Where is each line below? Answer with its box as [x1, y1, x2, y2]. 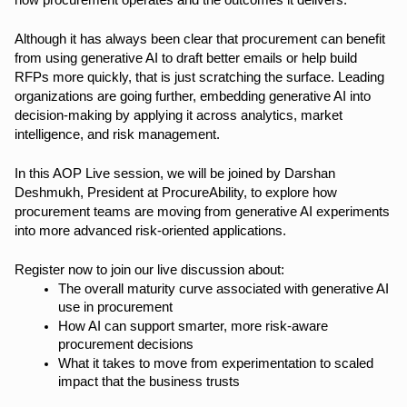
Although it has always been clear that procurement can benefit [15, 32, 385, 47]
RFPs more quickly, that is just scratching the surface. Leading [15, 70, 384, 85]
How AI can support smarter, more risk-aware [58, 319, 328, 334]
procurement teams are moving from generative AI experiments [15, 204, 390, 220]
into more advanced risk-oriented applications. [15, 223, 290, 239]
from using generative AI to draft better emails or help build [15, 51, 357, 66]
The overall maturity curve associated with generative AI [58, 282, 389, 297]
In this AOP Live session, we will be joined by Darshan [15, 166, 335, 182]
